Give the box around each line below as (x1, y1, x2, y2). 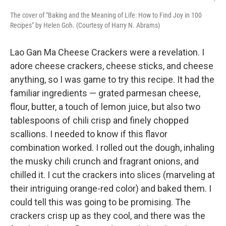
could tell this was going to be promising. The (10, 197, 191, 208)
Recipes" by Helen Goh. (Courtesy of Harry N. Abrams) (10, 21, 160, 30)
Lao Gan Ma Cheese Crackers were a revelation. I (10, 47, 204, 58)
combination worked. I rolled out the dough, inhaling (10, 142, 214, 153)
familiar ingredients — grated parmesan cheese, (10, 88, 200, 99)
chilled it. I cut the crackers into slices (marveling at (10, 169, 215, 181)
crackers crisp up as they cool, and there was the (10, 210, 205, 221)
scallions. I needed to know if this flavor (10, 129, 167, 140)
